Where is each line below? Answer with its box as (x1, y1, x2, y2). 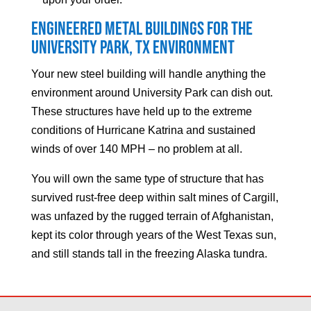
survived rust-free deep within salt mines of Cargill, (31, 192, 278, 204)
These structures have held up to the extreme (31, 106, 252, 118)
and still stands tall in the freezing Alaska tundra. (31, 248, 267, 260)
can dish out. (210, 87, 276, 99)
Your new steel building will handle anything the (31, 68, 266, 81)
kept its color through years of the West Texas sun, (31, 229, 276, 242)
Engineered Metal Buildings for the (31, 18, 253, 41)
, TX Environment (128, 37, 235, 60)
